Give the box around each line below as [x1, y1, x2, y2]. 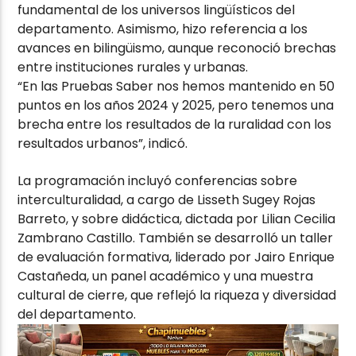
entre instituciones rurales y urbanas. [17, 58, 249, 77]
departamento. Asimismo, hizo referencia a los [17, 20, 308, 39]
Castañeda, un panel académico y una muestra [17, 266, 314, 285]
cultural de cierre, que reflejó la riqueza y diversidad [17, 285, 337, 304]
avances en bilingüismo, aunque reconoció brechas [17, 39, 337, 58]
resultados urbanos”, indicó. [17, 134, 188, 153]
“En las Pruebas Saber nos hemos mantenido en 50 [17, 77, 335, 96]
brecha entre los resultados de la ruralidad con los [17, 115, 332, 134]
